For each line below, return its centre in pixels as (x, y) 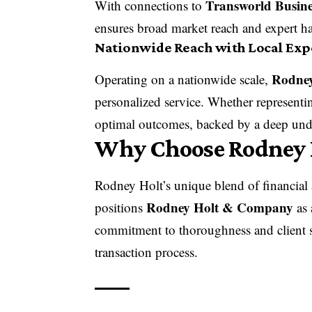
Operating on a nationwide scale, (184, 79)
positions (121, 208)
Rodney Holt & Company (220, 208)
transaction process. (147, 252)
